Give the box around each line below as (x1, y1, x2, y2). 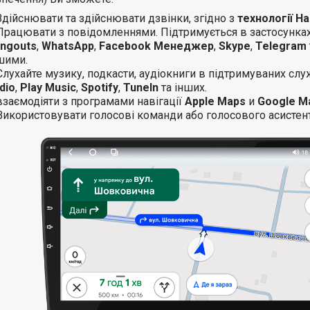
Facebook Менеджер (96, 39, 214, 53)
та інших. (161, 80, 207, 94)
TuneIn (123, 80, 161, 94)
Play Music (20, 80, 76, 94)
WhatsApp (42, 39, 94, 53)
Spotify (81, 80, 118, 94)
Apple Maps (185, 94, 246, 108)
